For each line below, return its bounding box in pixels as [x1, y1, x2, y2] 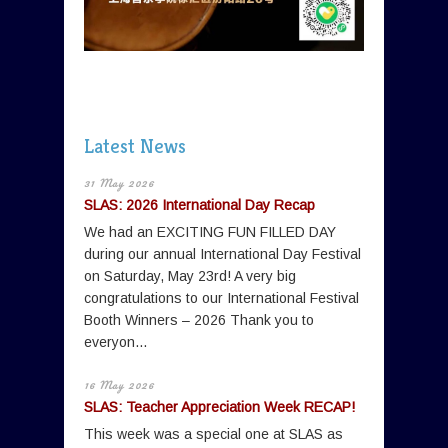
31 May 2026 [84, 174, 154, 193]
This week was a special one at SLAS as [84, 426, 343, 443]
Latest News [84, 134, 186, 160]
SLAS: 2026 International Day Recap [84, 197, 315, 214]
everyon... [84, 334, 147, 351]
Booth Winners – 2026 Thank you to [84, 312, 314, 329]
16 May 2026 [84, 376, 154, 395]
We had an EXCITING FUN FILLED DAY [84, 224, 336, 241]
